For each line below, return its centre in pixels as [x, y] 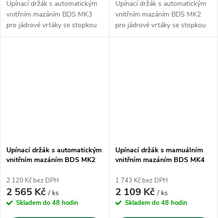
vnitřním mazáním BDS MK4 [160, 160]
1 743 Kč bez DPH [141, 181]
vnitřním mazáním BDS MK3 [49, 15]
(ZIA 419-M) [134, 170]
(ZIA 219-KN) [27, 170]
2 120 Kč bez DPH [33, 181]
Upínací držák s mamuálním [159, 150]
